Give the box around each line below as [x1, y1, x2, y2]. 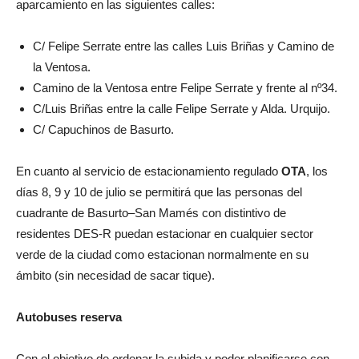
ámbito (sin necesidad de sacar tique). [16, 268, 215, 282]
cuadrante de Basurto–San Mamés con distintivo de [16, 205, 286, 220]
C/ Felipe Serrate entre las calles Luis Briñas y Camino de [33, 38, 334, 53]
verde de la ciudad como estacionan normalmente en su [16, 247, 309, 261]
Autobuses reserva [16, 309, 122, 324]
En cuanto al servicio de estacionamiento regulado [16, 163, 281, 178]
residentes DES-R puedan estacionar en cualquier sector [16, 226, 313, 240]
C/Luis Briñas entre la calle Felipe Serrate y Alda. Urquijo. [33, 101, 330, 115]
